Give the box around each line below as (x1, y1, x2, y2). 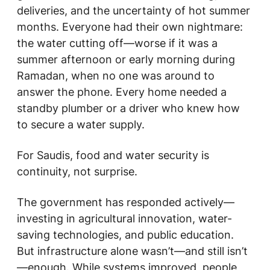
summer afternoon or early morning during (17, 53, 235, 66)
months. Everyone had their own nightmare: (17, 20, 243, 33)
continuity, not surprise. (17, 165, 137, 178)
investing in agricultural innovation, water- (17, 212, 232, 225)
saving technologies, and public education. (17, 228, 234, 241)
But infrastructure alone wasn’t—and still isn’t (17, 245, 248, 257)
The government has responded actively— (17, 196, 234, 209)
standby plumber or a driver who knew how (17, 102, 240, 115)
